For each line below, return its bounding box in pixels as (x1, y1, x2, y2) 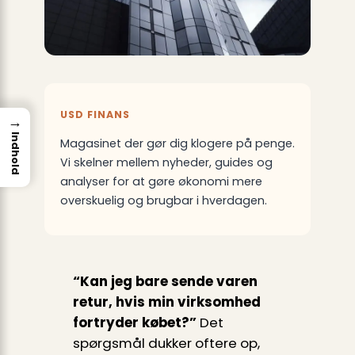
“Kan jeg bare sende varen (72, 271, 258, 291)
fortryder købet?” (72, 312, 197, 332)
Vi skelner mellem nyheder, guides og (59, 154, 273, 170)
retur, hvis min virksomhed (72, 292, 261, 311)
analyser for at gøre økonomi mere (59, 173, 262, 189)
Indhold (8, 132, 23, 176)
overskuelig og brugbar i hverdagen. (59, 192, 267, 208)
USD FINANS (59, 108, 130, 122)
